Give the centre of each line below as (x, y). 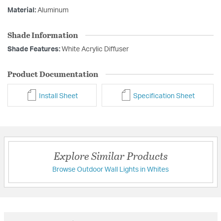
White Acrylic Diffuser (95, 50)
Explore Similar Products (110, 155)
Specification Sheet (163, 96)
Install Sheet (57, 96)
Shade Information (43, 35)
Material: (22, 11)
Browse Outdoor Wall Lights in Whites (110, 169)
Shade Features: (35, 50)
